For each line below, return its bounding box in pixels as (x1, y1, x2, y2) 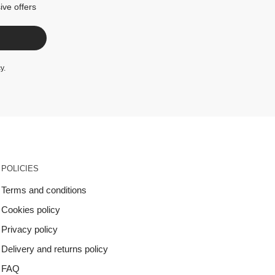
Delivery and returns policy (1, 243, 109, 254)
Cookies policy (1, 204, 61, 215)
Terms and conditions (1, 184, 87, 195)
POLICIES (1, 163, 39, 173)
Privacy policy (1, 223, 58, 234)
